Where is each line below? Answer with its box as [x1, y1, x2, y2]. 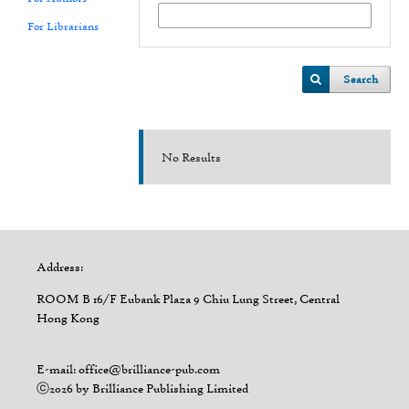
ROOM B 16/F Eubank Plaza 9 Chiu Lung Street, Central [36, 290, 340, 306]
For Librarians [27, 18, 99, 33]
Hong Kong [36, 309, 100, 325]
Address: [36, 258, 83, 274]
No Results [162, 150, 222, 164]
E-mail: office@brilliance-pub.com [36, 361, 220, 376]
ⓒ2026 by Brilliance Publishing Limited [36, 380, 248, 395]
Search [343, 72, 379, 86]
